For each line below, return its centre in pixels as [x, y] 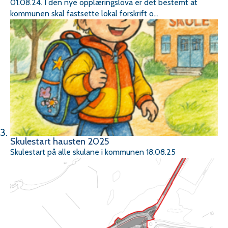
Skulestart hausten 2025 [60, 141]
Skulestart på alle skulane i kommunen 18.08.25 [93, 152]
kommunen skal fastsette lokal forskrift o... [84, 14]
